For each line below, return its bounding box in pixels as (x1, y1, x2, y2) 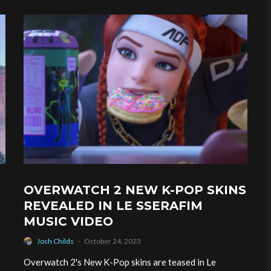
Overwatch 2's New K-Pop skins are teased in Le (24, 256, 216, 268)
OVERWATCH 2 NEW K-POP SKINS (24, 183, 246, 198)
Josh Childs (37, 237, 74, 246)
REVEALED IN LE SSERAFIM (24, 198, 203, 214)
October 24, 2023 (84, 237, 141, 246)
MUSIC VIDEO (24, 214, 113, 229)
